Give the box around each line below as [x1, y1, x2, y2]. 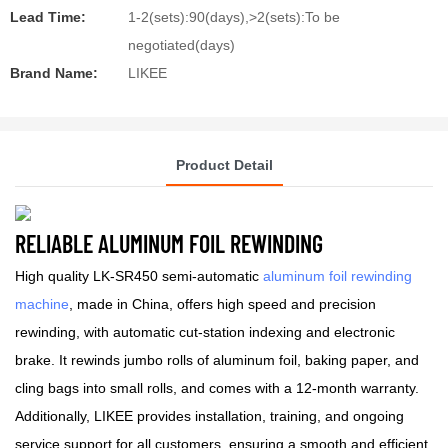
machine [15, 296, 69, 313]
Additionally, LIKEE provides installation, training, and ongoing [15, 408, 404, 425]
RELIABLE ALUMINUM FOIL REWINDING [15, 228, 328, 258]
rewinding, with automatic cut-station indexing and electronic [15, 324, 395, 341]
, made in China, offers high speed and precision [69, 296, 376, 313]
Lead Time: [10, 9, 86, 25]
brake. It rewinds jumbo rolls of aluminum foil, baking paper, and [15, 352, 419, 369]
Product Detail [175, 156, 273, 173]
